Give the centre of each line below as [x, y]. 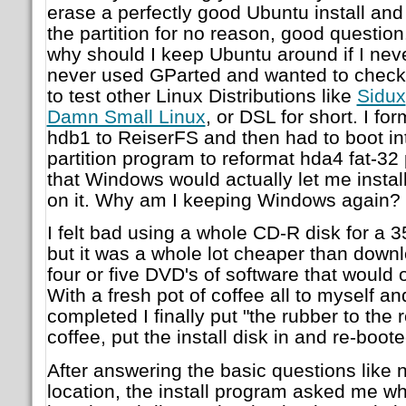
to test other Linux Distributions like [202, 95]
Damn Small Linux [126, 116]
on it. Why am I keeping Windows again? [223, 199]
